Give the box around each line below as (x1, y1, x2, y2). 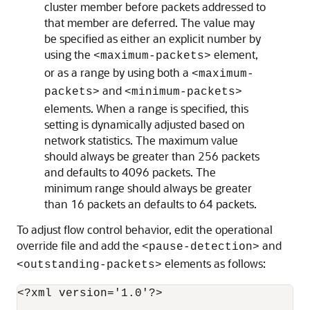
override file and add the (17, 238, 142, 253)
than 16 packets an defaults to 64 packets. (44, 197, 257, 211)
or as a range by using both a (44, 65, 192, 80)
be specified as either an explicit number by (44, 31, 261, 46)
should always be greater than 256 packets (44, 149, 259, 163)
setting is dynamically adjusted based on (44, 117, 245, 131)
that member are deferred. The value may (44, 15, 255, 30)
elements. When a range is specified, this (44, 101, 248, 116)
